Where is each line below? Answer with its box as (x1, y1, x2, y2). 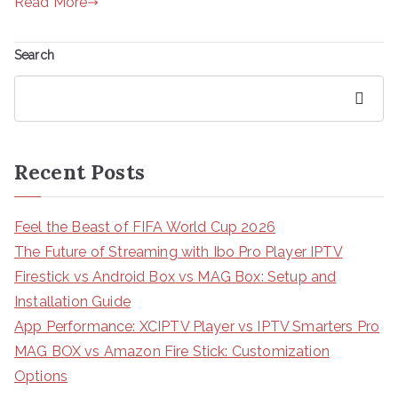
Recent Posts (14, 158, 145, 185)
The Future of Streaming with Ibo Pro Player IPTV (14, 243, 343, 260)
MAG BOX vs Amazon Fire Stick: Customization (14, 342, 330, 360)
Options (14, 367, 68, 385)
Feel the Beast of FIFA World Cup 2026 (14, 218, 275, 235)
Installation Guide (14, 292, 131, 310)
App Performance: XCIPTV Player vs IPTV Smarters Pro (14, 317, 380, 335)
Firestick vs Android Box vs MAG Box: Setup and (14, 267, 337, 285)
